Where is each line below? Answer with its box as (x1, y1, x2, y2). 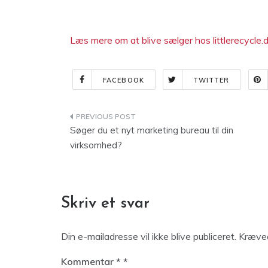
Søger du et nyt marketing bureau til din (70, 124, 233, 136)
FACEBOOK (103, 76, 144, 84)
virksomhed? (70, 139, 122, 151)
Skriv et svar (61, 196, 150, 212)
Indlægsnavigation (69, 111, 203, 127)
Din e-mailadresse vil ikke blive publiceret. (61, 230, 236, 242)
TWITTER (193, 76, 230, 84)
